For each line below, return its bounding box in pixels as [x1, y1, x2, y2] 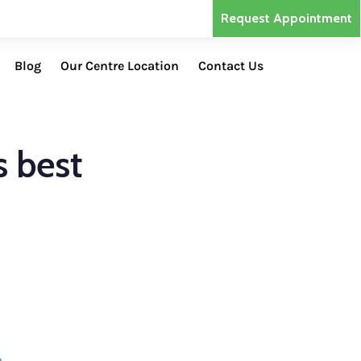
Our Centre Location [60, 58, 179, 73]
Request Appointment [221, 10, 353, 26]
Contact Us [198, 58, 263, 73]
